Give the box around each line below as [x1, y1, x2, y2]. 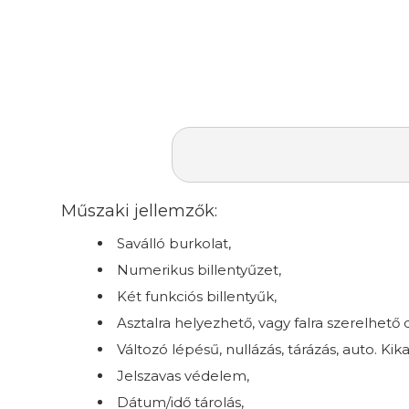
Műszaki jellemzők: [61, 200, 218, 221]
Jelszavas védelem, [117, 366, 250, 384]
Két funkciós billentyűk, [117, 287, 278, 305]
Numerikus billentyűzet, [117, 260, 282, 278]
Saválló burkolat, [117, 234, 232, 252]
